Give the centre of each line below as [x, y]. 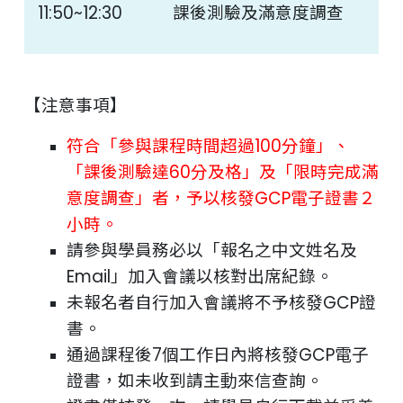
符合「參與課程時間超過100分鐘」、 [208, 146]
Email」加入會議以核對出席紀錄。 [200, 277]
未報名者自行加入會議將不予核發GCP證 [221, 303]
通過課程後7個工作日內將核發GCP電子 [218, 355]
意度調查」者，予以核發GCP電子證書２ [221, 198]
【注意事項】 [78, 106]
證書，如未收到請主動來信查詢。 [195, 381]
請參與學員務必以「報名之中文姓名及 [212, 251]
